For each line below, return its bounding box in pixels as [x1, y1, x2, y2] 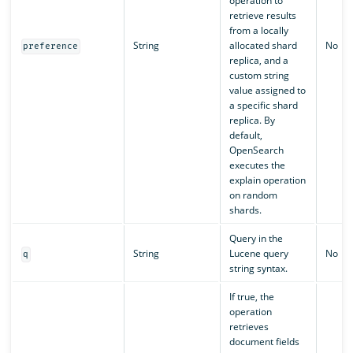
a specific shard [229, 98, 298, 113]
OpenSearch [229, 143, 284, 158]
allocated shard [229, 39, 297, 53]
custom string [229, 69, 289, 83]
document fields [229, 335, 299, 349]
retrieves [229, 320, 269, 334]
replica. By [229, 113, 275, 128]
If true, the [229, 290, 274, 304]
